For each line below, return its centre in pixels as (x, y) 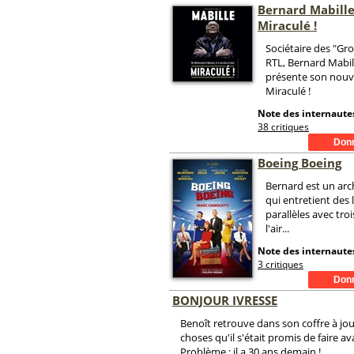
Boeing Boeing (299, 163)
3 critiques (281, 264)
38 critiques (283, 127)
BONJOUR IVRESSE (225, 300)
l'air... (277, 228)
